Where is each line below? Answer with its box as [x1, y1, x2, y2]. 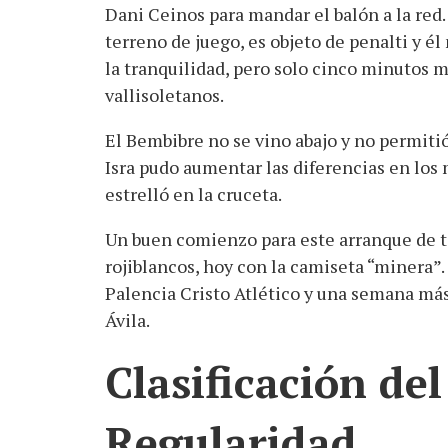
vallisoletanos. [104, 83, 224, 108]
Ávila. [104, 308, 150, 333]
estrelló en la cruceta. [104, 182, 282, 207]
